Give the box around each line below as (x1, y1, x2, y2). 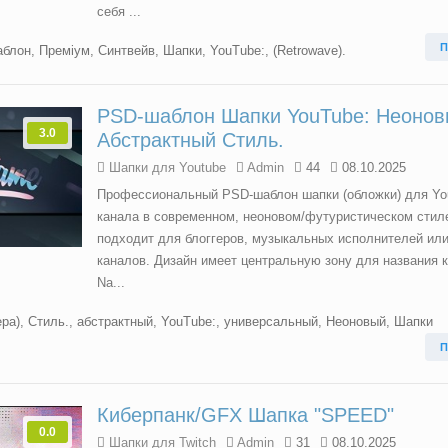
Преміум (39, 43, 90, 58)
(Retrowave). (273, 43, 346, 58)
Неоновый (326, 314, 386, 329)
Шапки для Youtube (109, 160, 226, 175)
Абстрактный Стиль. (97, 129, 284, 151)
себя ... (97, 4, 141, 19)
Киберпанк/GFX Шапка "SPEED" (97, 404, 394, 426)
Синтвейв (98, 43, 155, 58)
